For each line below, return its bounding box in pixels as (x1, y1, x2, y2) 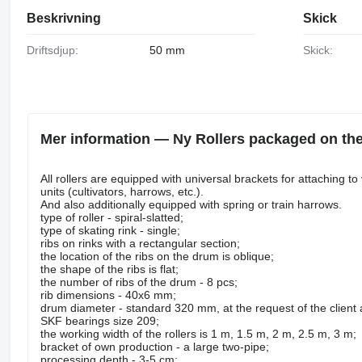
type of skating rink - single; (40, 223, 180, 237)
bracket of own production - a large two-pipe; (40, 339, 269, 353)
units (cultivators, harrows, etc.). (40, 184, 204, 198)
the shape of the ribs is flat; (40, 262, 179, 276)
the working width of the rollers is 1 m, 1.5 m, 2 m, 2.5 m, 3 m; (40, 326, 356, 340)
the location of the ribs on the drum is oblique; (40, 249, 274, 263)
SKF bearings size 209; (40, 314, 159, 327)
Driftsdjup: (34, 44, 78, 57)
